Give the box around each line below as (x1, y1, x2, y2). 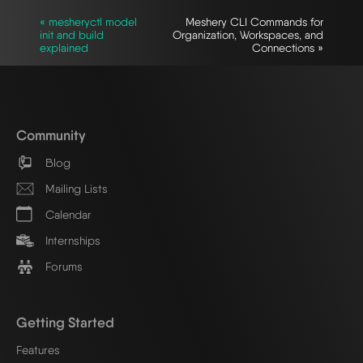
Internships (42, 233, 100, 248)
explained (40, 41, 88, 54)
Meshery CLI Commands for (186, 15, 323, 28)
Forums (42, 259, 83, 274)
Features (16, 342, 60, 357)
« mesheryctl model (40, 15, 137, 28)
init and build (40, 28, 104, 41)
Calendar (42, 207, 92, 222)
